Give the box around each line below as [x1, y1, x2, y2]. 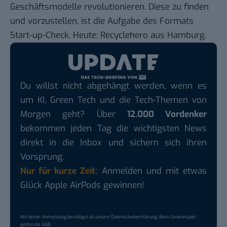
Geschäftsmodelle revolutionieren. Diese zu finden [10, 1, 209, 13]
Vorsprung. [20, 150, 64, 163]
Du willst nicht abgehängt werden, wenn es [20, 80, 207, 92]
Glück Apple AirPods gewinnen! [20, 179, 144, 191]
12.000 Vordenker [127, 108, 207, 120]
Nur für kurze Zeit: [20, 165, 98, 177]
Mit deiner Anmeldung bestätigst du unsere [20, 213, 111, 220]
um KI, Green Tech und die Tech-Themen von [20, 94, 207, 106]
